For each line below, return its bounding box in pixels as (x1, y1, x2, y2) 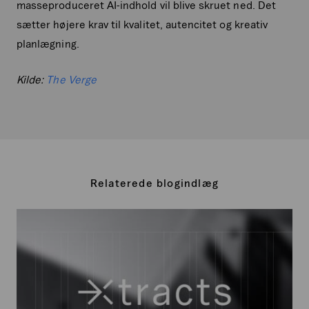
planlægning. (17, 37, 79, 50)
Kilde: (17, 72, 47, 86)
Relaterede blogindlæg (90, 176, 219, 189)
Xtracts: (16, 210, 54, 223)
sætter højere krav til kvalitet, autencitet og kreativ (17, 17, 268, 30)
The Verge (46, 72, 97, 86)
